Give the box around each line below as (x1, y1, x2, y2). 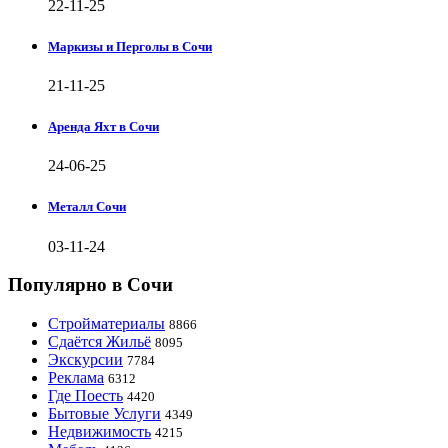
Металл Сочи (48, 199, 126, 215)
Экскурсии (48, 350, 123, 368)
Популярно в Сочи (8, 274, 173, 296)
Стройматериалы (48, 314, 165, 332)
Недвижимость (48, 422, 151, 440)
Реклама (48, 368, 104, 386)
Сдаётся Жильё (48, 332, 151, 350)
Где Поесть (48, 386, 123, 404)
